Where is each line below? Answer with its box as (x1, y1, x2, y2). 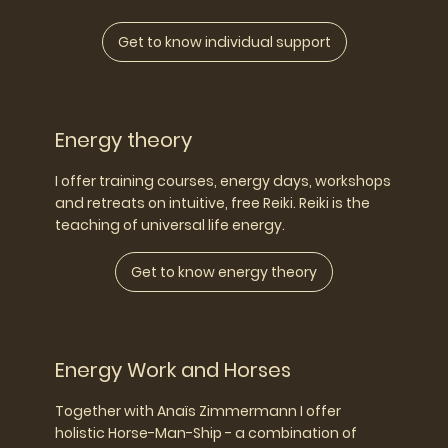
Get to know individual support (117, 31, 331, 52)
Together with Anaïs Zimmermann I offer (55, 400, 342, 421)
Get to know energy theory (131, 261, 317, 282)
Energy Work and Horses (55, 355, 292, 384)
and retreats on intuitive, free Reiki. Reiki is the (55, 192, 371, 213)
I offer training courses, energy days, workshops (55, 170, 392, 191)
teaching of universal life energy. (55, 214, 286, 235)
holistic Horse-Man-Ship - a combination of (55, 422, 358, 443)
